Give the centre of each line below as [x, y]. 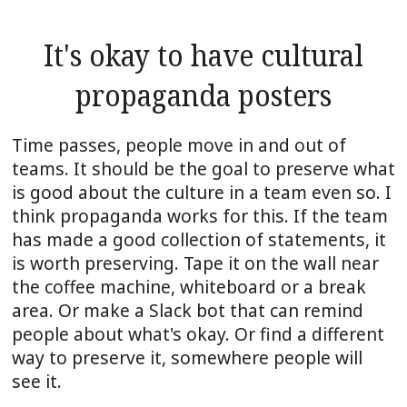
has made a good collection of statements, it [199, 239]
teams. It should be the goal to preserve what [203, 168]
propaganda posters [203, 95]
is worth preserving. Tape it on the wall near [195, 263]
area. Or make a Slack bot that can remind [187, 310]
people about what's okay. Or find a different [198, 333]
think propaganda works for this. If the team [199, 215]
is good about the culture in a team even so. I [201, 192]
